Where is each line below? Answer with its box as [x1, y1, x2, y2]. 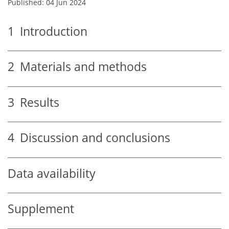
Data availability [8, 165, 96, 181]
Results [14, 94, 59, 110]
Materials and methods [14, 59, 147, 75]
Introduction [14, 23, 87, 39]
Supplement [8, 201, 74, 217]
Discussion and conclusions [14, 130, 170, 146]
